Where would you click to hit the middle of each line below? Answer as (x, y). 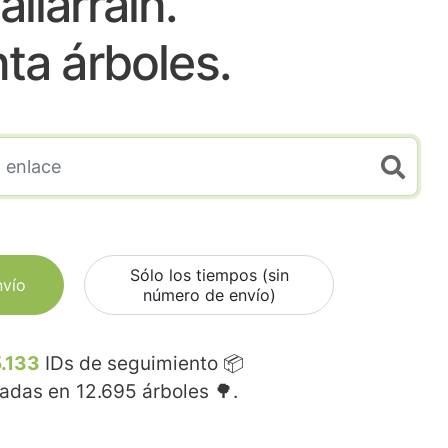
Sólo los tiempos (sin (209, 275)
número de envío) (209, 295)
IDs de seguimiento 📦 (142, 364)
